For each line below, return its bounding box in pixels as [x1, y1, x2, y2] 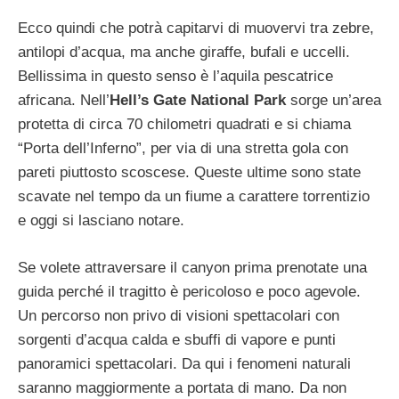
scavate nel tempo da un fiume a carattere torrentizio [18, 188, 370, 206]
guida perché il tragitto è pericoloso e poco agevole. [18, 282, 361, 300]
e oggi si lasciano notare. [18, 212, 184, 230]
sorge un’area [286, 92, 381, 110]
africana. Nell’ [18, 92, 110, 110]
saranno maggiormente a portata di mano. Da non [18, 379, 346, 396]
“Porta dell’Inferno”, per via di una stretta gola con [18, 140, 348, 158]
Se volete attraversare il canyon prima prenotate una [18, 258, 367, 276]
